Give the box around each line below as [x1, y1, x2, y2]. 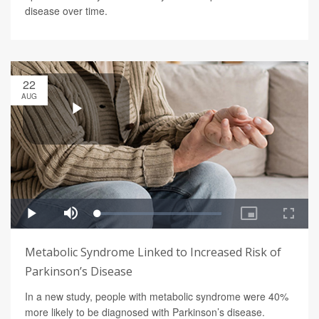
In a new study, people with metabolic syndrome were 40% [25, 288, 288, 303]
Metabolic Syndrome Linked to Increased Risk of [25, 244, 281, 260]
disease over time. [25, 3, 108, 18]
